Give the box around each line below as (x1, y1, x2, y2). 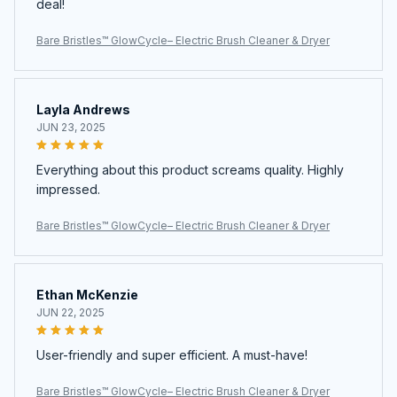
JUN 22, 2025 (36, 306, 105, 320)
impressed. (36, 182, 100, 198)
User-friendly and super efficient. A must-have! (36, 347, 307, 363)
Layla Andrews (36, 102, 130, 118)
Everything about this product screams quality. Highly (36, 162, 344, 178)
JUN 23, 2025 (36, 121, 105, 135)
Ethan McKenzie (36, 287, 138, 303)
